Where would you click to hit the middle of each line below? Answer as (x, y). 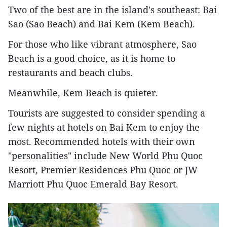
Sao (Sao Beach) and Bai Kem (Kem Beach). (102, 24)
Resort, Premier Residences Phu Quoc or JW (103, 170)
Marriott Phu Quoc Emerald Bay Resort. (93, 184)
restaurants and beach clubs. (70, 73)
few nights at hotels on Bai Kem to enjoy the (104, 127)
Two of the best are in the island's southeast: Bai (112, 10)
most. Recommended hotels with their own (102, 142)
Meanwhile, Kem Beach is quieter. (83, 93)
